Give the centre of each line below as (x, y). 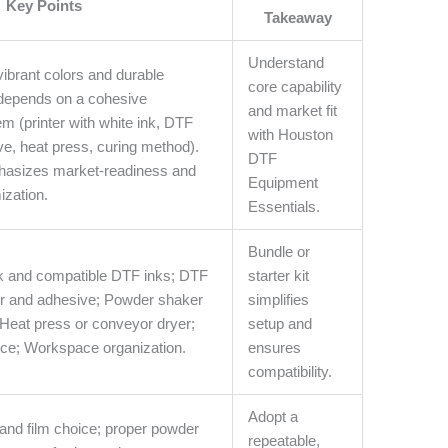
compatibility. (290, 372)
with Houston (291, 135)
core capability (295, 87)
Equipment (283, 183)
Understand (286, 63)
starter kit (279, 276)
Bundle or (279, 252)
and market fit (293, 111)
